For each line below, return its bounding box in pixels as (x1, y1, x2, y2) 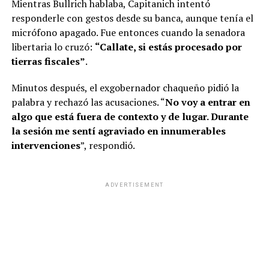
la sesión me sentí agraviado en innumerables (11, 124, 226, 138)
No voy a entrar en (165, 95, 250, 109)
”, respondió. (80, 139, 135, 153)
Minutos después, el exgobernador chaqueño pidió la (11, 81, 239, 95)
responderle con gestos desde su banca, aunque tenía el (11, 11, 253, 25)
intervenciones (11, 139, 80, 153)
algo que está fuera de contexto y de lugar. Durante (11, 110, 249, 124)
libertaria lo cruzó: (11, 40, 95, 54)
